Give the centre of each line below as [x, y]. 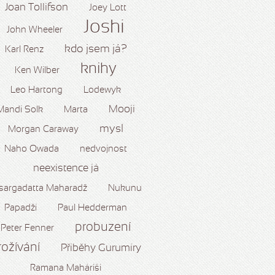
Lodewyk [102, 90]
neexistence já [66, 168]
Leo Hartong [37, 90]
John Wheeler [35, 30]
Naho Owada [32, 149]
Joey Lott [108, 8]
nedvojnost [103, 149]
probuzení [103, 228]
